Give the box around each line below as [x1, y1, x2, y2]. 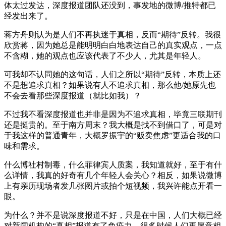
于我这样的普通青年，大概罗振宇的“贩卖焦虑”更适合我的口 [4, 131, 221, 140]
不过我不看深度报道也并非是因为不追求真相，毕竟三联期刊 [4, 109, 222, 119]
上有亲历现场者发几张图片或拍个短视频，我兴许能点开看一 [4, 181, 222, 190]
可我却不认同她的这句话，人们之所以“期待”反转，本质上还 [4, 70, 221, 79]
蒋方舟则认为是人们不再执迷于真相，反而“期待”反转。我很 [4, 30, 221, 39]
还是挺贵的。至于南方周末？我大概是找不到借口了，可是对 [4, 120, 222, 129]
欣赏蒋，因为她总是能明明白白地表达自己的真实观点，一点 [4, 40, 222, 49]
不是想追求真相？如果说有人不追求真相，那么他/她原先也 [4, 80, 216, 89]
